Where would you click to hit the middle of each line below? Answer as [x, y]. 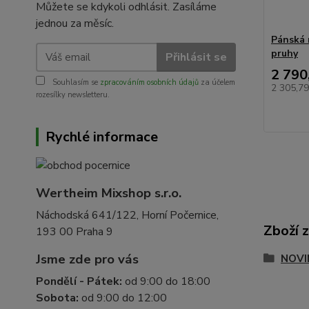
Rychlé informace [102, 137]
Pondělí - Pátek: [79, 282]
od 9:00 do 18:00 [166, 282]
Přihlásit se [196, 57]
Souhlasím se [75, 82]
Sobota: [57, 298]
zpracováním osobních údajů [149, 82]
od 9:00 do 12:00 [123, 298]
